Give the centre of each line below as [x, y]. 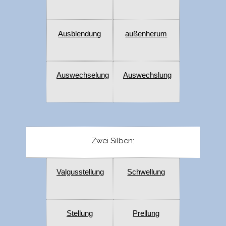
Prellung [146, 213]
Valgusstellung [80, 172]
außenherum [146, 34]
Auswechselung [82, 75]
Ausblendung [80, 34]
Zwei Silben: [113, 141]
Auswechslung [147, 75]
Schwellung [146, 172]
